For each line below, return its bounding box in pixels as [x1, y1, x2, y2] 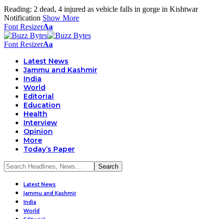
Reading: [4, 5, 32, 13]
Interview [23, 118, 57, 127]
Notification [4, 14, 41, 22]
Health [23, 109, 47, 118]
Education [23, 101, 61, 109]
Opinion [23, 127, 53, 136]
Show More [43, 14, 79, 22]
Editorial [23, 92, 54, 101]
